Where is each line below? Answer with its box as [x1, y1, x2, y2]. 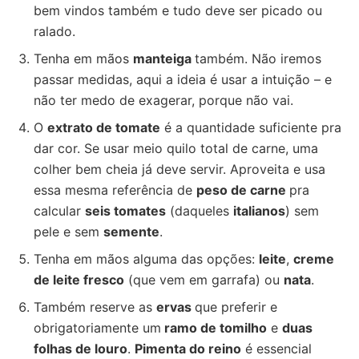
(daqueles [166, 203, 233, 219]
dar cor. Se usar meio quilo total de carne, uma [34, 140, 318, 156]
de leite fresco [34, 272, 124, 288]
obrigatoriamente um [34, 320, 161, 336]
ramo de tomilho [161, 320, 267, 336]
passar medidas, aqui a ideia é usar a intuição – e [34, 71, 332, 87]
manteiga [133, 50, 195, 67]
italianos [233, 203, 285, 219]
